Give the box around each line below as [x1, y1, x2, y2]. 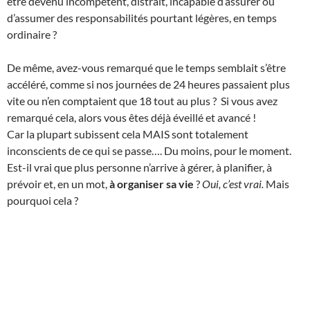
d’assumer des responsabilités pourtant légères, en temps [7, 10, 277, 24]
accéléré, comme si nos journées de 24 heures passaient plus [7, 77, 290, 91]
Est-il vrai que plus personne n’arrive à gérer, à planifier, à [7, 160, 272, 174]
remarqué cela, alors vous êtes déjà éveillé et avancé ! [7, 110, 256, 124]
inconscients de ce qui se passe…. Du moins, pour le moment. [7, 143, 291, 157]
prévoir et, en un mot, [7, 176, 109, 190]
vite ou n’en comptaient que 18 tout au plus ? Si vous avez [7, 93, 277, 107]
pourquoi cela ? [7, 193, 78, 207]
